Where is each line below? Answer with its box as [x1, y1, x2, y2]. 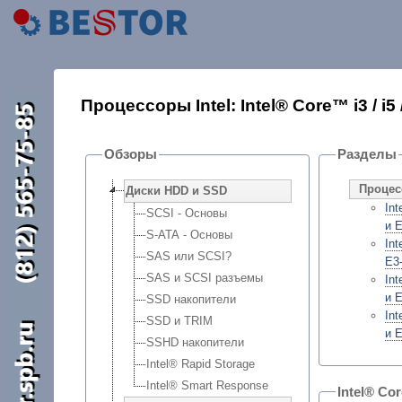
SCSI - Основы [145, 206, 227, 221]
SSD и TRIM [145, 314, 213, 328]
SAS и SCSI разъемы [145, 271, 263, 285]
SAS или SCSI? [145, 249, 232, 264]
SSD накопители [145, 293, 236, 307]
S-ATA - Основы [145, 228, 232, 242]
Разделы [336, 146, 397, 162]
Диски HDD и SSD [125, 184, 227, 198]
